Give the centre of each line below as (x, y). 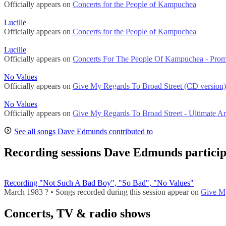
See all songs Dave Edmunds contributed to (83, 131)
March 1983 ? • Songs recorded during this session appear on (102, 192)
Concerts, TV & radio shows (77, 214)
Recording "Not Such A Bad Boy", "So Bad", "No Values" (99, 183)
